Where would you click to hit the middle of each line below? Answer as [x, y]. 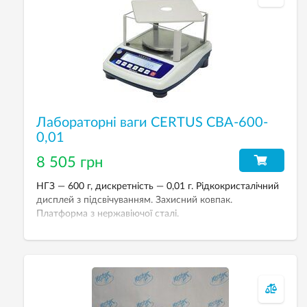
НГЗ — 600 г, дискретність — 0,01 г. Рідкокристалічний [158, 186]
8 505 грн [70, 162]
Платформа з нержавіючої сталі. [108, 214]
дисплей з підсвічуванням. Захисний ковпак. [134, 200]
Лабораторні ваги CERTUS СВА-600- [152, 123]
